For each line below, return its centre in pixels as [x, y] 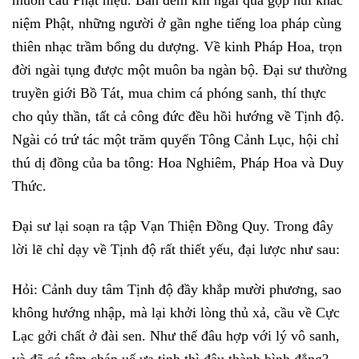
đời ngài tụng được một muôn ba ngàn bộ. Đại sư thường [179, 69]
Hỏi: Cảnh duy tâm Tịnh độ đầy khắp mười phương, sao [177, 289]
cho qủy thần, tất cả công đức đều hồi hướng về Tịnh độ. [178, 116]
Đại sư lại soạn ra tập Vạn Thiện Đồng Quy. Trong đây [173, 226]
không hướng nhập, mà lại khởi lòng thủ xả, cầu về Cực [176, 312]
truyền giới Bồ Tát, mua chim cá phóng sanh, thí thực [169, 93]
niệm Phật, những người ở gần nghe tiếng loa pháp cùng [177, 23]
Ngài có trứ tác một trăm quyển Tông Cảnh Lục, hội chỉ [175, 139]
